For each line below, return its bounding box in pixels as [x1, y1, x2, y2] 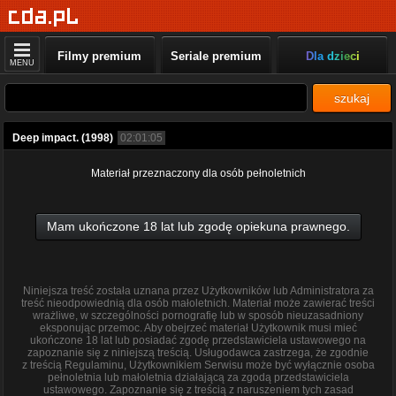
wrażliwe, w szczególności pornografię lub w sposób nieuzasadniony [33, 309, 363, 322]
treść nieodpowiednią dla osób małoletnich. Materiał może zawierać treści [21, 297, 375, 309]
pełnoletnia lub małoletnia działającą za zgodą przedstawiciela [47, 371, 349, 384]
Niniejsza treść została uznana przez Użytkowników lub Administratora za [22, 285, 374, 297]
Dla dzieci [305, 49, 360, 63]
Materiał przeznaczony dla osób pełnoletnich [90, 167, 306, 179]
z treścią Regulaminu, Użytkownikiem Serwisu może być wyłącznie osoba [21, 359, 375, 371]
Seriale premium [170, 49, 262, 63]
